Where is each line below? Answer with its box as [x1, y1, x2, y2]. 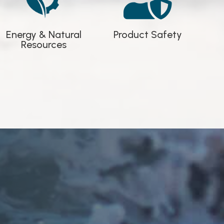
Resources [20, 38, 66, 51]
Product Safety [113, 28, 182, 41]
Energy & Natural [5, 28, 81, 41]
